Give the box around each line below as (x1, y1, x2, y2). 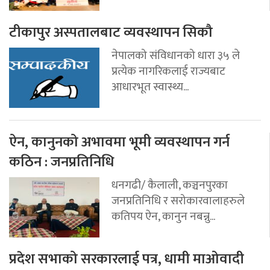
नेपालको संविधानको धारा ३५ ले (111, 45, 240, 65)
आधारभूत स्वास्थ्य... (111, 77, 189, 96)
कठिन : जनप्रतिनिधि (9, 149, 114, 174)
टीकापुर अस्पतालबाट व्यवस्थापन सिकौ (9, 20, 213, 45)
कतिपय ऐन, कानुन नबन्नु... (111, 206, 215, 226)
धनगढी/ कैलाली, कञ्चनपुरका (111, 175, 228, 195)
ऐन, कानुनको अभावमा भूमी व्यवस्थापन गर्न (9, 130, 230, 154)
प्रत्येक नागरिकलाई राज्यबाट (111, 61, 225, 81)
